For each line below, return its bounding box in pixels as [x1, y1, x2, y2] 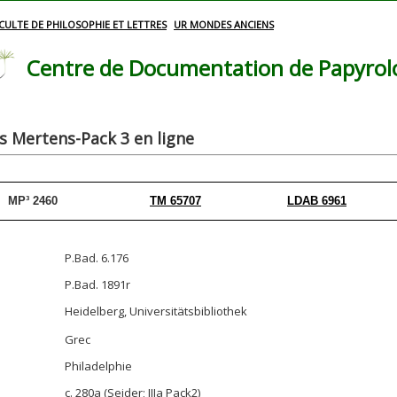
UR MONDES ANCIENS [174, 18, 274, 31]
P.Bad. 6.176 [65, 250, 128, 266]
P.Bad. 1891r [65, 276, 130, 292]
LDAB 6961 [287, 194, 346, 207]
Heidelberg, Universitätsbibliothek [65, 303, 247, 319]
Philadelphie [65, 358, 132, 374]
